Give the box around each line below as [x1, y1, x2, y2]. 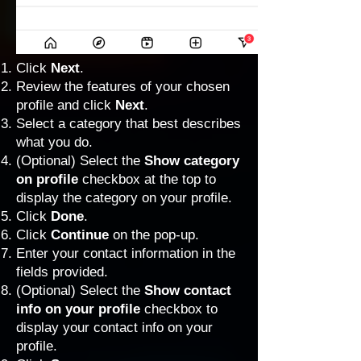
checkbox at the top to [78, 172, 216, 187]
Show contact [144, 283, 231, 298]
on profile [16, 172, 78, 187]
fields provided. [16, 264, 108, 280]
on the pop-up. [109, 227, 199, 243]
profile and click [16, 98, 115, 113]
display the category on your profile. [16, 190, 232, 205]
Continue [51, 227, 109, 243]
